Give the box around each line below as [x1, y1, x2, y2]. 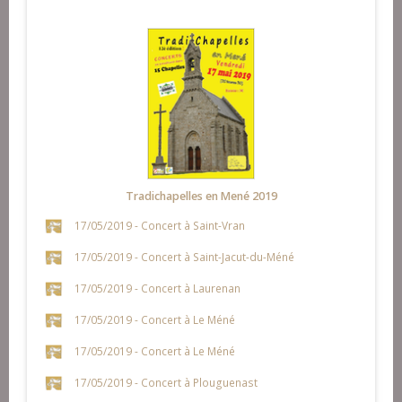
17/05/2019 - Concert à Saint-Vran [74, 218, 245, 233]
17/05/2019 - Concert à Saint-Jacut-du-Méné [74, 249, 294, 265]
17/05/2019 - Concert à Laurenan [74, 281, 240, 296]
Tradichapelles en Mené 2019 [125, 188, 277, 205]
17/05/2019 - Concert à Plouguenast [74, 375, 258, 390]
